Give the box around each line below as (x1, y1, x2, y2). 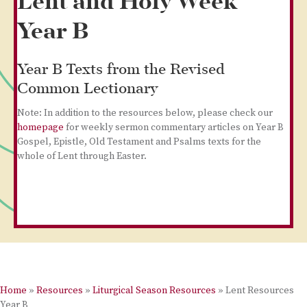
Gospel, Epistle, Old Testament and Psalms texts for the (17, 136, 261, 148)
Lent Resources (225, 284, 294, 297)
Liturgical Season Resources (93, 284, 216, 297)
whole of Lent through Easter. (17, 150, 147, 162)
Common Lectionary (17, 77, 158, 101)
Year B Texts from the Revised (17, 58, 225, 82)
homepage (17, 121, 64, 134)
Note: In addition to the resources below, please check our (17, 107, 273, 119)
